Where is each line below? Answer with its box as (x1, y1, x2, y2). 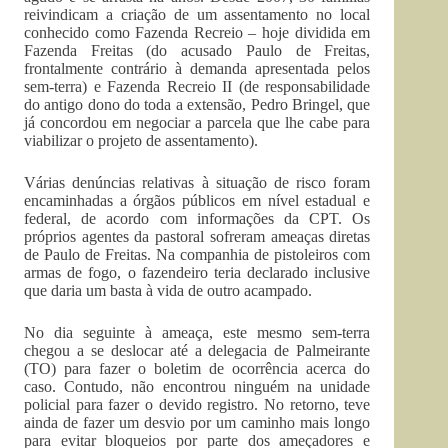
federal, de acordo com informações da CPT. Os (24, 210, 371, 227)
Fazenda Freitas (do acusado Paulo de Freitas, (24, 42, 371, 59)
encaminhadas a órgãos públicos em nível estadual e (24, 192, 371, 209)
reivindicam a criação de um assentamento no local (24, 6, 371, 23)
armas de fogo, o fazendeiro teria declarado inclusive (24, 264, 371, 281)
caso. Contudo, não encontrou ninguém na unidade (24, 378, 371, 395)
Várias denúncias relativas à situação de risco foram (24, 174, 371, 191)
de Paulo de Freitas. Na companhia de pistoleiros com (24, 246, 371, 263)
